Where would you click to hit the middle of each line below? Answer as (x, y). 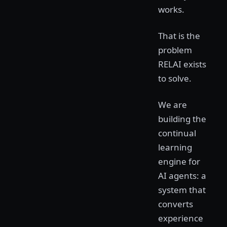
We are (173, 105)
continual (177, 133)
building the (182, 119)
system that (182, 190)
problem (175, 50)
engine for (179, 161)
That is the (179, 36)
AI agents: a (182, 176)
